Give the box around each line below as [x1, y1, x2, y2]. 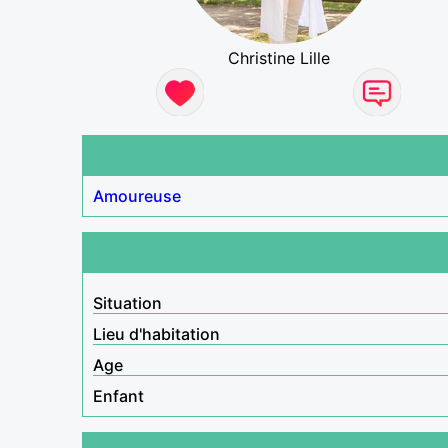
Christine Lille [227, 47, 330, 68]
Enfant [93, 385, 144, 406]
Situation [93, 292, 162, 313]
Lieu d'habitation [93, 323, 220, 344]
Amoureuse [93, 185, 181, 206]
